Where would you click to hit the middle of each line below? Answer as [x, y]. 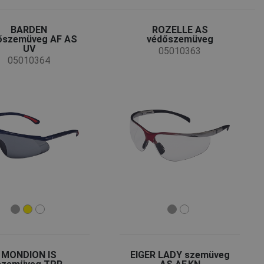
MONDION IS [29, 255]
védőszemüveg [180, 39]
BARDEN [29, 30]
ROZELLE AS [180, 30]
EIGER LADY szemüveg [180, 255]
